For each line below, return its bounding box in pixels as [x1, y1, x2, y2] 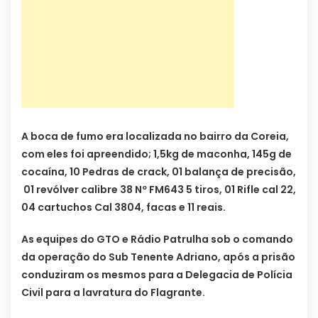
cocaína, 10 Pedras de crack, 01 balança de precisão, [21, 165, 296, 180]
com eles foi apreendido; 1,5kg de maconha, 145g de [21, 147, 292, 162]
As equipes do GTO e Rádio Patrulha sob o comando [21, 232, 293, 247]
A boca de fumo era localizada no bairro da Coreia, [21, 129, 289, 144]
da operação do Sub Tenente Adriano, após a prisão [21, 250, 295, 265]
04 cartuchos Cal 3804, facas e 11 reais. [21, 200, 226, 215]
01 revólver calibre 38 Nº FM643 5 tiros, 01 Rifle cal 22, [21, 182, 296, 197]
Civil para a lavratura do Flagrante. [21, 285, 205, 300]
